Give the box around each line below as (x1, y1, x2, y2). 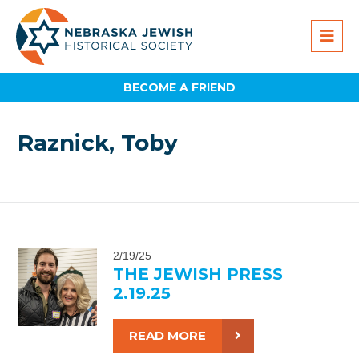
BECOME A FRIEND (123, 79, 236, 95)
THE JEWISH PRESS (112, 264, 283, 284)
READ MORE (128, 327, 206, 343)
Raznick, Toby (18, 129, 179, 157)
